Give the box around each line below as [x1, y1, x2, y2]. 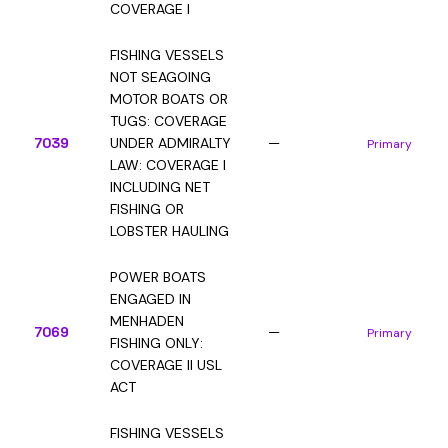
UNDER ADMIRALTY [110, 134, 231, 152]
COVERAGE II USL [110, 356, 222, 374]
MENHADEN [110, 312, 184, 330]
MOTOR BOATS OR [110, 90, 228, 108]
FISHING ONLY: [110, 334, 203, 352]
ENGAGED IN [110, 290, 191, 308]
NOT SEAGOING [110, 68, 211, 86]
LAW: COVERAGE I [110, 156, 226, 174]
